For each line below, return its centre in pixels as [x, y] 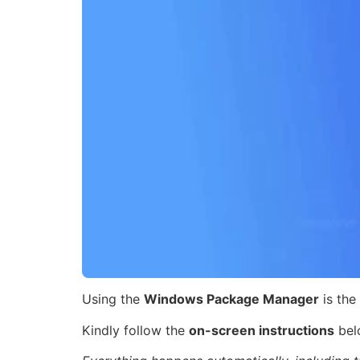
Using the [113, 299]
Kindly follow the [135, 330]
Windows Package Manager [231, 299]
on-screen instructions [262, 330]
